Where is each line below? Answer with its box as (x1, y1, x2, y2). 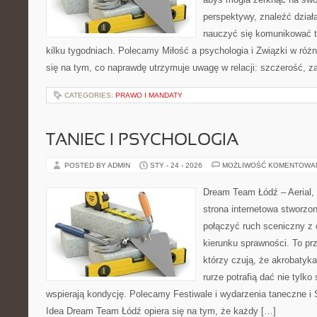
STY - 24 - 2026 (150, 161, 202, 169)
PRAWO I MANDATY (115, 91, 183, 99)
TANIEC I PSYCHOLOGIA (46, 133, 238, 149)
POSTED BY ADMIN (64, 161, 132, 169)
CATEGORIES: (64, 91, 115, 99)
